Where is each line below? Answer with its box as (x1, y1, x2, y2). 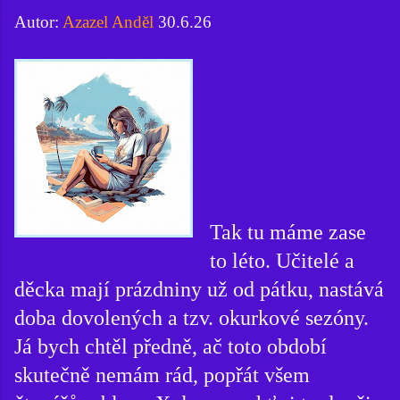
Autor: (14, 12, 62, 31)
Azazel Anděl (62, 12, 154, 31)
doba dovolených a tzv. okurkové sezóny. (14, 305, 369, 329)
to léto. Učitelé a (210, 248, 354, 272)
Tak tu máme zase (210, 220, 366, 244)
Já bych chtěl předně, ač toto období (14, 334, 327, 358)
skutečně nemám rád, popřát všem (14, 362, 310, 387)
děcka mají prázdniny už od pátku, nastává (14, 277, 384, 301)
